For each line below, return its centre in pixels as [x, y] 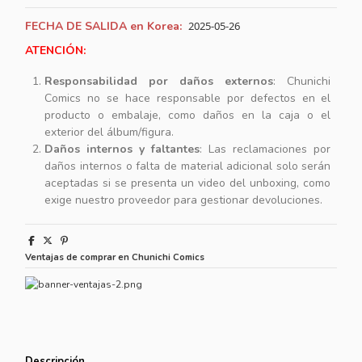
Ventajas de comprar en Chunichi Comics [115, 258]
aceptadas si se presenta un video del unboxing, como [188, 183]
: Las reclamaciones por [265, 149]
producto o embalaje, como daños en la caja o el [188, 116]
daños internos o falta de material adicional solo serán [188, 166]
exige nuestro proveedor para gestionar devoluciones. [184, 200]
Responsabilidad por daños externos [159, 82]
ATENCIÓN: [56, 51]
